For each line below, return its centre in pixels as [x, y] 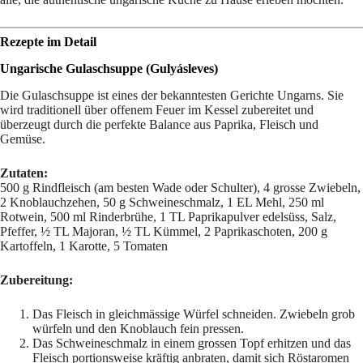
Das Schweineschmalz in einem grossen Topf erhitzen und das [192, 343]
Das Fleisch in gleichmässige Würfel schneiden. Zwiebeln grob [194, 314]
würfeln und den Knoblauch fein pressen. [138, 328]
